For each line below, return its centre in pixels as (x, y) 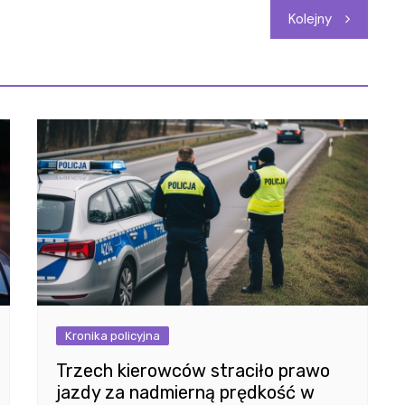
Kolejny (311, 19)
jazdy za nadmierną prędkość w (185, 392)
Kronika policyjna (112, 335)
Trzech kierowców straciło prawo (193, 370)
